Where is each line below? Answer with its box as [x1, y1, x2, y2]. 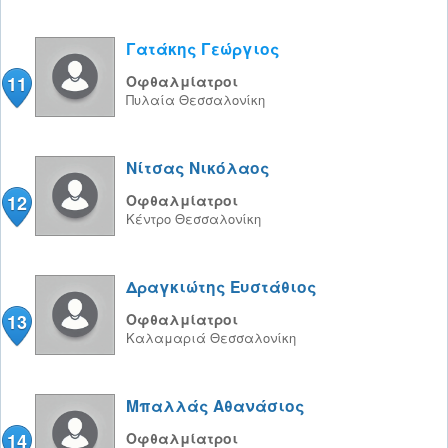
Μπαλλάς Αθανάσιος [126, 394, 305, 417]
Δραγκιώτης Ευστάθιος [126, 275, 317, 298]
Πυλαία [126, 90, 179, 109]
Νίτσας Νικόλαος [126, 156, 270, 179]
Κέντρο [126, 209, 175, 228]
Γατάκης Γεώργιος [126, 37, 280, 60]
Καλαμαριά [126, 328, 210, 347]
